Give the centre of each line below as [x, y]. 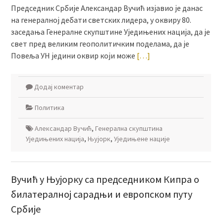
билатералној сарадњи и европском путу [101, 194]
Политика [49, 108]
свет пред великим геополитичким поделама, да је [100, 44]
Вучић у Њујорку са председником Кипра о [105, 179]
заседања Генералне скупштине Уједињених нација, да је [110, 32]
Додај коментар [59, 87]
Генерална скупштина [129, 129]
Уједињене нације [142, 139]
